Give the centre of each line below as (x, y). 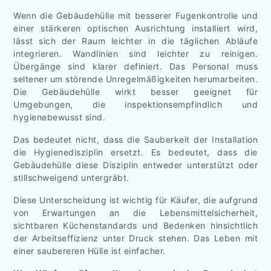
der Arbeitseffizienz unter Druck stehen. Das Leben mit (135, 238)
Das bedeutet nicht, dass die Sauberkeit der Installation (135, 139)
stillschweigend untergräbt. (71, 177)
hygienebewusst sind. (59, 117)
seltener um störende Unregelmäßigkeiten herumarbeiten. (135, 79)
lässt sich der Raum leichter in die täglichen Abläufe (135, 41)
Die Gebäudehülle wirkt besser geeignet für (135, 91)
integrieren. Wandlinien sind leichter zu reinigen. (135, 53)
